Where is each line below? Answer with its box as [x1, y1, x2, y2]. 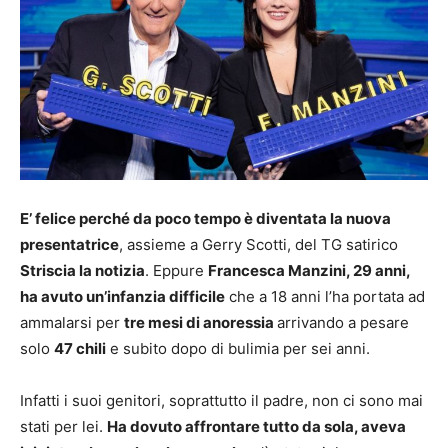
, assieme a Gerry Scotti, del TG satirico [119, 235, 398, 255]
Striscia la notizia [20, 261, 145, 281]
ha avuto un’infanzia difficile [20, 287, 225, 307]
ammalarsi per [20, 313, 124, 333]
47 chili [54, 339, 106, 359]
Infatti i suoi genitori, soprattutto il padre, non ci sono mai [20, 391, 423, 411]
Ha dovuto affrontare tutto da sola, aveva [107, 417, 406, 437]
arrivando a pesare [277, 313, 409, 333]
